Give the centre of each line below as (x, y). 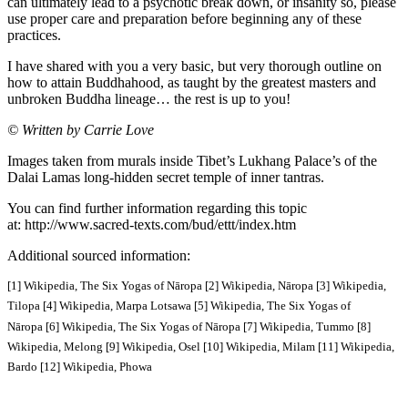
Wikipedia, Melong (56, 347)
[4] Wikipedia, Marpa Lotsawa (118, 306)
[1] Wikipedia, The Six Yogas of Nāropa (106, 286)
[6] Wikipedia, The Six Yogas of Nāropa (144, 326)
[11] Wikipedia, (356, 347)
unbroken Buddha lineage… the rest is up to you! (149, 99)
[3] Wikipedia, (351, 286)
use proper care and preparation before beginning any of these (184, 19)
